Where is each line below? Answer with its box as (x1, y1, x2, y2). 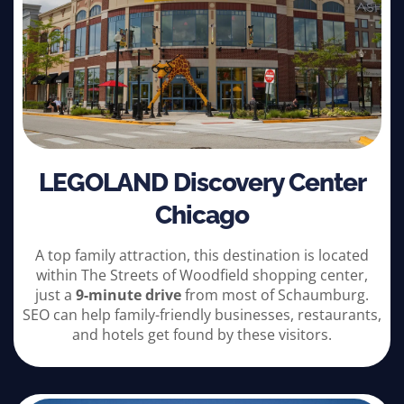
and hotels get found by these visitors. (72, 325, 332, 345)
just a (35, 285, 76, 306)
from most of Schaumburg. (181, 285, 369, 306)
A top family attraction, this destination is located (35, 245, 369, 266)
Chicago (155, 200, 249, 231)
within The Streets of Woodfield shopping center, (36, 265, 368, 286)
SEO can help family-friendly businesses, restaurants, (23, 305, 381, 326)
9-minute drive (76, 285, 181, 306)
